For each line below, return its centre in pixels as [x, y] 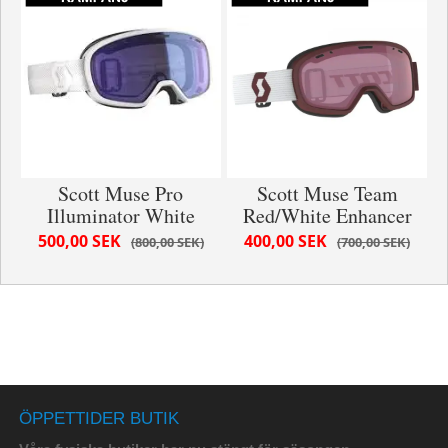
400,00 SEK [285, 240]
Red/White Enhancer [327, 215]
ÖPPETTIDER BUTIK [98, 418]
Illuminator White [120, 215]
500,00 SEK [79, 240]
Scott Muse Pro [121, 193]
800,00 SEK [167, 241]
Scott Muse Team [327, 193]
